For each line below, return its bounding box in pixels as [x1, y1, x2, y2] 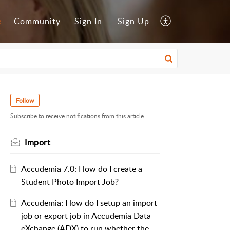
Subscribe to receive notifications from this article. [10, 111, 145, 121]
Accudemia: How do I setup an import [21, 197, 157, 209]
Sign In [74, 15, 102, 27]
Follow [16, 96, 34, 105]
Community [14, 15, 61, 27]
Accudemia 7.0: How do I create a [21, 163, 142, 175]
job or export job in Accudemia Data [21, 210, 151, 222]
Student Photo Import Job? [21, 176, 119, 188]
